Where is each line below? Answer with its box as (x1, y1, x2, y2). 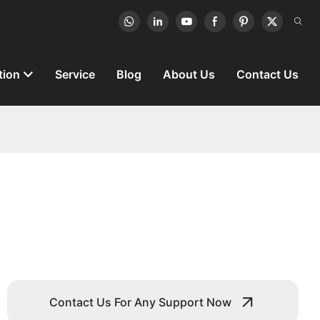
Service (55, 67, 95, 82)
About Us (163, 67, 215, 82)
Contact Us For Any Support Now (49, 294, 231, 309)
